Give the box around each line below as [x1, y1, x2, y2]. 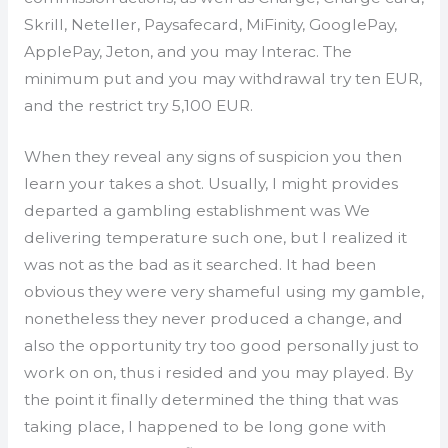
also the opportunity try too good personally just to [23, 336, 419, 356]
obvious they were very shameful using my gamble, [23, 282, 424, 302]
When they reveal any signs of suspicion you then [23, 147, 402, 167]
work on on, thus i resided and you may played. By [23, 363, 413, 383]
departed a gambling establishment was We [23, 201, 370, 221]
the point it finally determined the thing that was [23, 390, 398, 410]
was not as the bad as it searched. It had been [23, 255, 376, 275]
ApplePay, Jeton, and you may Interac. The [23, 41, 352, 61]
